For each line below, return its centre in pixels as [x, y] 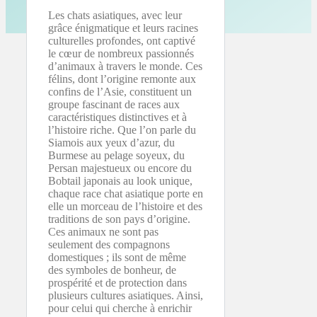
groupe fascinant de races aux [114, 104]
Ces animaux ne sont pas [103, 231]
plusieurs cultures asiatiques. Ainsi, [126, 295]
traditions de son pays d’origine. [119, 219]
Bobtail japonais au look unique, [120, 180]
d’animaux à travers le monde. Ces [125, 66]
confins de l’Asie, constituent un [120, 91]
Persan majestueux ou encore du [120, 168]
